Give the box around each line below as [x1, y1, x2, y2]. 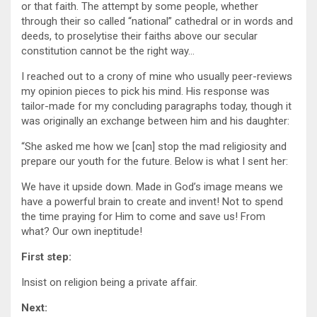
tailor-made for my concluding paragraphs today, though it [21, 100, 292, 113]
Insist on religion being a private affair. [21, 276, 197, 289]
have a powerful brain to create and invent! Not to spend [21, 195, 283, 209]
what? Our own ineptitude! [21, 225, 142, 238]
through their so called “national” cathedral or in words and [21, 15, 293, 28]
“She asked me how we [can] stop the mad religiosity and [21, 140, 287, 154]
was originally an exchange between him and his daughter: [21, 115, 289, 128]
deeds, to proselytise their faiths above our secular [21, 30, 258, 43]
